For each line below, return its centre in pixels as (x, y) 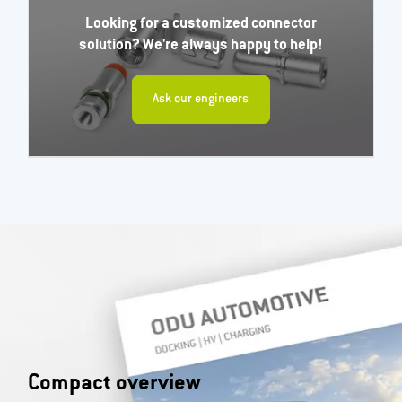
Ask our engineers (201, 99)
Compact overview (115, 384)
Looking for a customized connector (201, 25)
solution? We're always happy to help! (201, 47)
